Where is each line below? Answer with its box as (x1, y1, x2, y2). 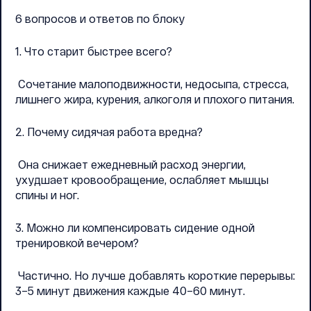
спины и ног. (15, 188, 79, 201)
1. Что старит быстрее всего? (15, 44, 172, 58)
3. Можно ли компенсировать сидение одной (15, 221, 255, 234)
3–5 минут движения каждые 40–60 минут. (15, 284, 245, 297)
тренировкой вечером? (15, 236, 139, 249)
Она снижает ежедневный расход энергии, (15, 158, 246, 171)
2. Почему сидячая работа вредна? (15, 125, 203, 138)
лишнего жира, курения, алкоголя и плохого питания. (15, 92, 294, 106)
